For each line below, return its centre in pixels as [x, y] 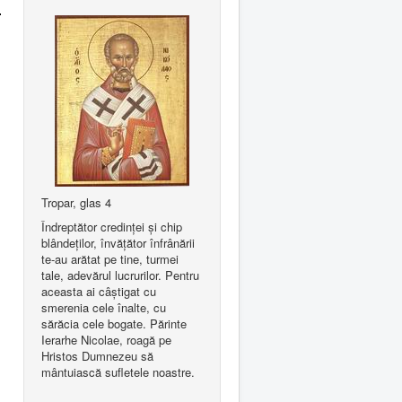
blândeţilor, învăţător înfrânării [118, 243]
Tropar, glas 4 [76, 202]
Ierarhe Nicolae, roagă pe [106, 340]
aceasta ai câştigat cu [99, 291]
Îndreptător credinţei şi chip [112, 227]
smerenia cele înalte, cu [104, 307]
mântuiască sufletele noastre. [118, 372]
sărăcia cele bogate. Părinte [114, 323]
